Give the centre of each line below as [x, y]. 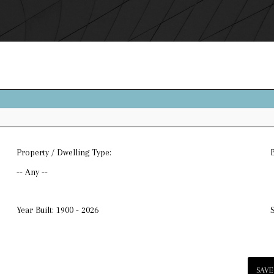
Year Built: [36, 210]
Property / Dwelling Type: [64, 152]
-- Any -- [32, 172]
